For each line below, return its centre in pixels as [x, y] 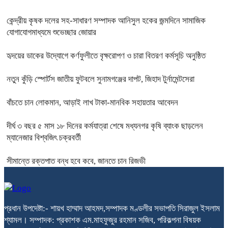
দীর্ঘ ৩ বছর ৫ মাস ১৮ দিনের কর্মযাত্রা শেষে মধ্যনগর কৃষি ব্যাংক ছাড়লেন [105, 126]
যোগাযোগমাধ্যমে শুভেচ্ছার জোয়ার [51, 33]
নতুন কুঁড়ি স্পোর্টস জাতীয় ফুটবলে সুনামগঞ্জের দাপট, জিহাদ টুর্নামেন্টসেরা [101, 79]
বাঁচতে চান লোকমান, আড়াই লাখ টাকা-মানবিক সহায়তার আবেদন [92, 103]
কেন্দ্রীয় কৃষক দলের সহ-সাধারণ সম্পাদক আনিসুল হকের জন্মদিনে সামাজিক [106, 21]
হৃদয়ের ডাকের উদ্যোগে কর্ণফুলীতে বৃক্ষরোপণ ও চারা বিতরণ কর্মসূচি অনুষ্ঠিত [106, 56]
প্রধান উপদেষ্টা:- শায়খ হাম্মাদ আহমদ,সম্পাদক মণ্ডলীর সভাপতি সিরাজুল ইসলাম [112, 209]
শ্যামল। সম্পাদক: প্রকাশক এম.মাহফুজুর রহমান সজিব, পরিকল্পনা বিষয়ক [103, 220]
